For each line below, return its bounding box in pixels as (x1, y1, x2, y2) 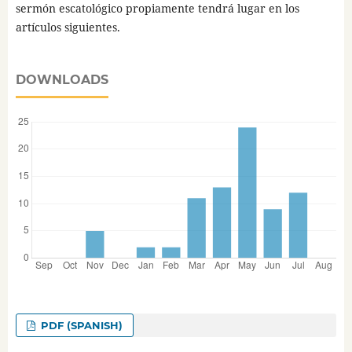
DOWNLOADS (15, 72, 108, 88)
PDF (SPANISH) (38, 319, 123, 332)
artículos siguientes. (15, 20, 120, 35)
